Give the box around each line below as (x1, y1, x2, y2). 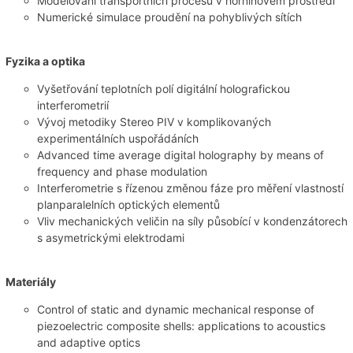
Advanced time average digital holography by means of (36, 147, 324, 162)
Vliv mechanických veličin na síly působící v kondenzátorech (36, 214, 347, 228)
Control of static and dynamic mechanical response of (36, 302, 314, 316)
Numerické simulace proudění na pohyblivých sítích (36, 9, 302, 24)
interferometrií (36, 98, 109, 112)
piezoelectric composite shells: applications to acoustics (36, 318, 325, 333)
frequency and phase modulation (36, 164, 207, 178)
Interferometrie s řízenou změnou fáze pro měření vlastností (36, 180, 344, 195)
